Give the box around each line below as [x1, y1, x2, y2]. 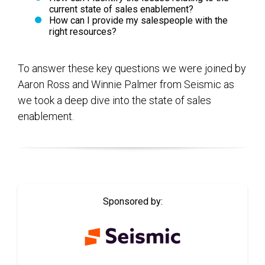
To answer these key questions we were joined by [18, 62, 246, 75]
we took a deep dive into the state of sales [18, 93, 211, 106]
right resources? [49, 25, 117, 37]
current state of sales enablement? [49, 3, 193, 15]
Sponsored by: [102, 195, 163, 207]
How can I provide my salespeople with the [49, 14, 228, 26]
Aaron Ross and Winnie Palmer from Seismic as [18, 77, 234, 91]
